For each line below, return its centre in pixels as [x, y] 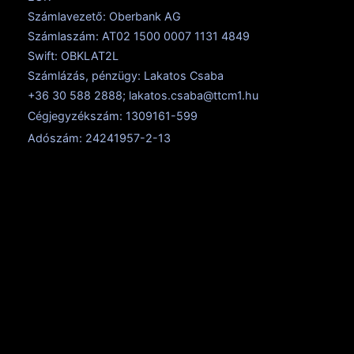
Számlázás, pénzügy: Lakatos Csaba [127, 75]
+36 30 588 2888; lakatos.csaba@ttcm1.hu [143, 95]
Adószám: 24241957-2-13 [99, 137]
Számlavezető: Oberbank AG [104, 16]
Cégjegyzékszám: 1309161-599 [113, 115]
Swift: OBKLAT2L [73, 55]
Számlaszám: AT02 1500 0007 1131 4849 [139, 36]
